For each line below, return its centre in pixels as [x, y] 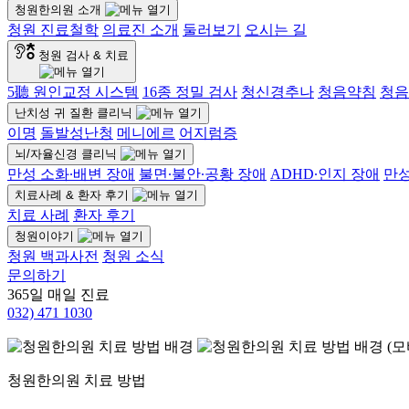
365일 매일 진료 [58, 294]
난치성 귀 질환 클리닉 [73, 113]
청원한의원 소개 [58, 10]
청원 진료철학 [53, 30]
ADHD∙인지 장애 [325, 174]
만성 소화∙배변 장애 [71, 174]
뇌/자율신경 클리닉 [66, 154]
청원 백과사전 [53, 256]
